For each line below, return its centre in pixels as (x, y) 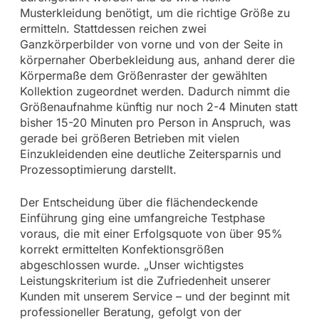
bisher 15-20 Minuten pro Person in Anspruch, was (155, 122)
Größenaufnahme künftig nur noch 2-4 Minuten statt (158, 106)
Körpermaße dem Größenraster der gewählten (143, 75)
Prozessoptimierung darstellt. (98, 169)
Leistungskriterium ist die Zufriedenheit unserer (145, 280)
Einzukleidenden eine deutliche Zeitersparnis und (150, 153)
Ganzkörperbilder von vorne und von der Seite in (151, 44)
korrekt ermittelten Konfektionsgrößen (121, 249)
